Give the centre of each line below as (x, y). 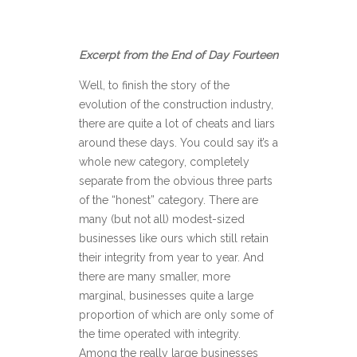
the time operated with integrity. (160, 334)
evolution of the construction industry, (176, 104)
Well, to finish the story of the (154, 85)
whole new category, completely (164, 162)
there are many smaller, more (155, 277)
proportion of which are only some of (176, 315)
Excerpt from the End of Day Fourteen (178, 55)
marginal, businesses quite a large (166, 296)
